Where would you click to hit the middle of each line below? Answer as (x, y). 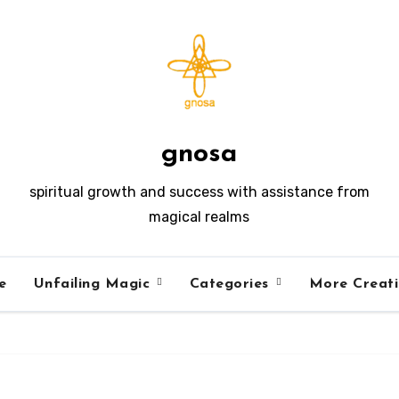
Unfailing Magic (94, 284)
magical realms (199, 217)
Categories (232, 284)
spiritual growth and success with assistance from (199, 192)
